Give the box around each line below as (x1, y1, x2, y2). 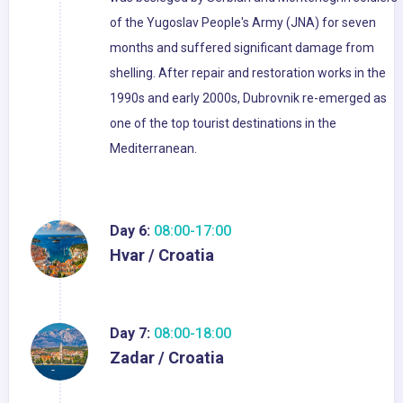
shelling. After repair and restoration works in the (110, 66, 386, 81)
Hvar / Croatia (110, 246, 214, 265)
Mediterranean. (110, 141, 197, 157)
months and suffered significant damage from (110, 40, 374, 56)
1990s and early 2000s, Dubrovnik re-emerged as (110, 91, 387, 106)
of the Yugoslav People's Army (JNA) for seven (110, 15, 376, 31)
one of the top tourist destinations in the (110, 116, 336, 131)
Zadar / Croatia (110, 348, 224, 368)
